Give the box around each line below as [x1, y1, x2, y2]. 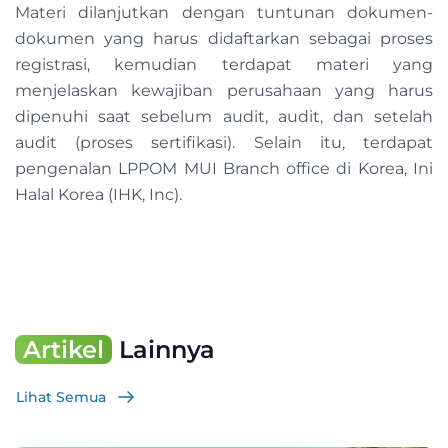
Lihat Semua [16, 388, 106, 407]
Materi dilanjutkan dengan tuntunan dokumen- [15, 3, 433, 23]
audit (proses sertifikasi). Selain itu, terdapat [15, 133, 433, 153]
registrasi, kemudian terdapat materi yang [15, 55, 433, 75]
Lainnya [112, 335, 215, 365]
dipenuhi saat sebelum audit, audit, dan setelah [15, 107, 433, 127]
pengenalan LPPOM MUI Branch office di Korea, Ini [15, 159, 433, 179]
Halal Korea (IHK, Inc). [15, 185, 182, 205]
